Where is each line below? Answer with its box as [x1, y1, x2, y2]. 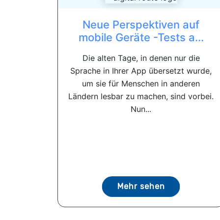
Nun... [131, 104, 151, 114]
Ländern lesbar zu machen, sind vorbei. [68, 91, 214, 101]
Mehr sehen [117, 182, 165, 191]
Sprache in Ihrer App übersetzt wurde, [70, 66, 212, 76]
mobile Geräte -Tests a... [78, 31, 204, 44]
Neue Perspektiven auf [82, 18, 199, 31]
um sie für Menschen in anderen [82, 79, 200, 88]
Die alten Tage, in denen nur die [82, 53, 200, 63]
